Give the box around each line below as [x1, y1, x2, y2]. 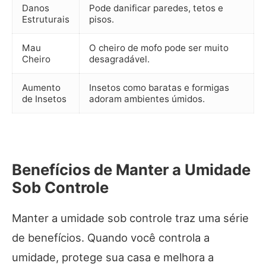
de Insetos [22, 93, 66, 105]
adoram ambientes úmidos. [89, 93, 205, 105]
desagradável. [89, 53, 150, 65]
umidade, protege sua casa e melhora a [12, 251, 214, 264]
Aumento [22, 82, 61, 94]
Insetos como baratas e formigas [89, 82, 229, 94]
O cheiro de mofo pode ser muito [89, 42, 229, 54]
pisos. [89, 14, 114, 26]
